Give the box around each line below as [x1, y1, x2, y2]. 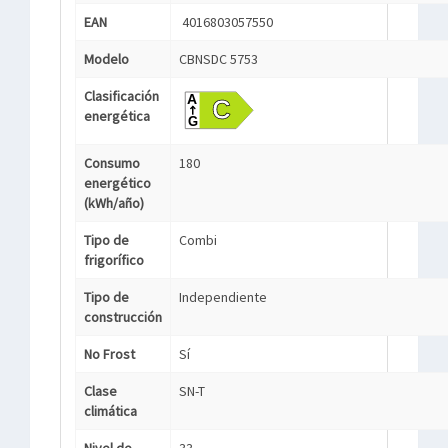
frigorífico [84, 251, 144, 269]
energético [84, 174, 151, 192]
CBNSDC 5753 [179, 50, 258, 68]
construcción [84, 308, 162, 326]
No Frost [84, 345, 135, 363]
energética [84, 107, 150, 125]
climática [84, 402, 137, 420]
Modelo [84, 50, 129, 68]
